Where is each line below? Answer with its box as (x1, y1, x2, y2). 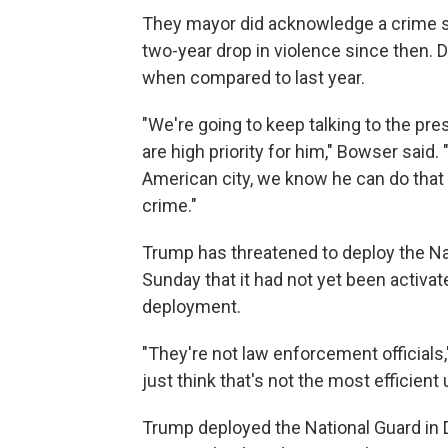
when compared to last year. (142, 67, 365, 88)
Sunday (142, 269, 201, 290)
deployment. (142, 296, 241, 317)
